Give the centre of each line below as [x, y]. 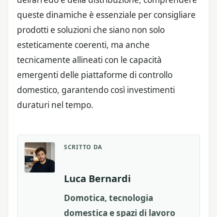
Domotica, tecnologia [108, 198]
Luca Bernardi [97, 178]
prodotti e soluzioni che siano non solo [91, 30]
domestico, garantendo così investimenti [96, 90]
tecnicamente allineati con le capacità [89, 60]
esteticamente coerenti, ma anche [83, 45]
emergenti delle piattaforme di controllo [95, 75]
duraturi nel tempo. [55, 105]
